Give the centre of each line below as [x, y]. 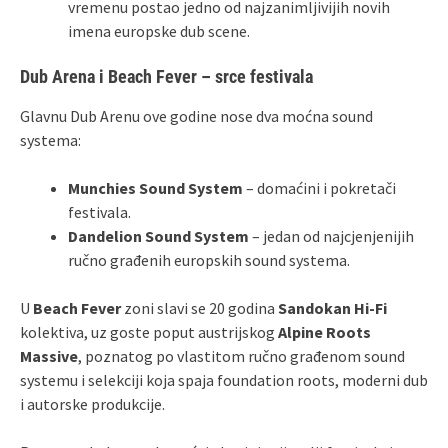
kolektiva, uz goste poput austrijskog [149, 331]
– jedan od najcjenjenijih [331, 235]
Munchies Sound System [155, 187]
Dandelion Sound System [158, 235]
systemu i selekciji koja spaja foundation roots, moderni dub [224, 379]
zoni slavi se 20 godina [199, 307]
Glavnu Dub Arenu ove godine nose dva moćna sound [196, 115]
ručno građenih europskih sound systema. [209, 259]
